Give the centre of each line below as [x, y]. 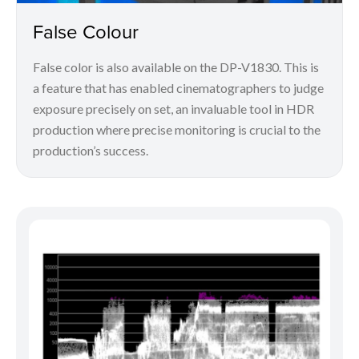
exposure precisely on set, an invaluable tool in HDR [173, 108]
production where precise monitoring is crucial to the [177, 129]
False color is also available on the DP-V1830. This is [176, 67]
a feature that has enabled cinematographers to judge [178, 87]
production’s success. [91, 150]
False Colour [86, 31]
